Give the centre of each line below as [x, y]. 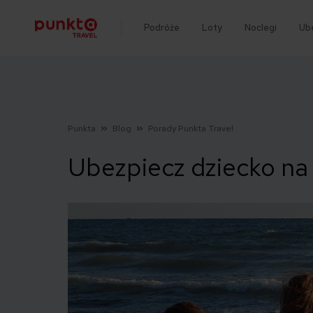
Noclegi [260, 28]
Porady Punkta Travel [191, 129]
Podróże [161, 28]
